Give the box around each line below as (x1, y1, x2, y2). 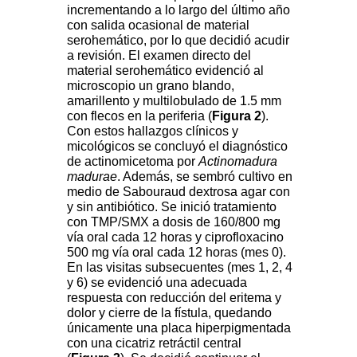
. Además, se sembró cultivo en (117, 170, 292, 184)
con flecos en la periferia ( (67, 109, 212, 124)
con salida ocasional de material (67, 18, 249, 33)
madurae (67, 170, 117, 184)
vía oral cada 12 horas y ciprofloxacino (67, 230, 284, 245)
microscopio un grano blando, (67, 79, 234, 93)
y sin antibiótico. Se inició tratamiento (67, 200, 277, 214)
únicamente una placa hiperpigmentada (67, 321, 291, 335)
